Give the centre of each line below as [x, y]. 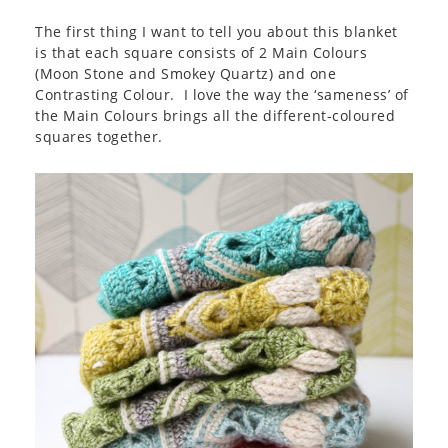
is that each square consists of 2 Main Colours [201, 52]
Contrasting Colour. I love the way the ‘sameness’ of [222, 94]
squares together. [99, 136]
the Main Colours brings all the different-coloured [215, 115]
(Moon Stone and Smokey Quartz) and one [185, 73]
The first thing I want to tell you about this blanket [216, 31]
